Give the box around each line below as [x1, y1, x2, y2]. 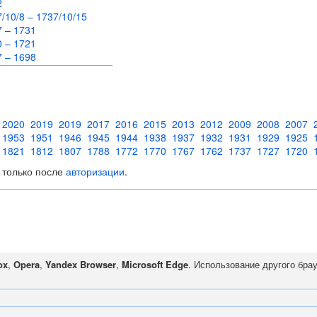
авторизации [65, 164, 125, 178]
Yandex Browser [45, 258, 116, 271]
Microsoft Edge [122, 258, 188, 271]
